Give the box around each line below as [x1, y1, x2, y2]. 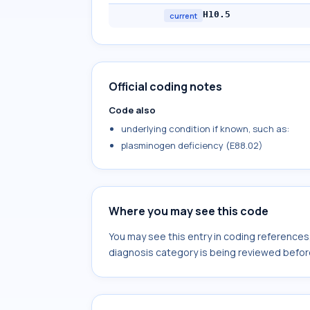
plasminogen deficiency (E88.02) [121, 139, 263, 152]
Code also [109, 104, 156, 116]
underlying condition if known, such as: [121, 122, 289, 135]
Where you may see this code [109, 203, 268, 219]
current [170, 10, 197, 21]
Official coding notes [109, 79, 222, 94]
